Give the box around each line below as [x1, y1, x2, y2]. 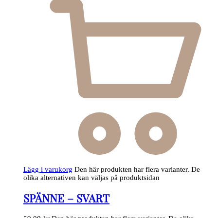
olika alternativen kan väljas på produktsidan [23, 173, 160, 182]
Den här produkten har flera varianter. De [74, 165, 200, 173]
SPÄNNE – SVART [23, 191, 109, 206]
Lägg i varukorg [23, 165, 73, 173]
